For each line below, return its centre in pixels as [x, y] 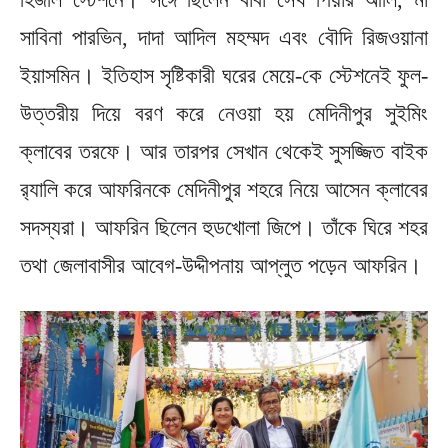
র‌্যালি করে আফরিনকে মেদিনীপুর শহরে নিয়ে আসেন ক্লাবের [224, 189]
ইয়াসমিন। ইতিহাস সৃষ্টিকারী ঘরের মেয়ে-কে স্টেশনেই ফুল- [224, 75]
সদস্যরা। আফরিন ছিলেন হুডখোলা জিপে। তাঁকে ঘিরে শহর [224, 227]
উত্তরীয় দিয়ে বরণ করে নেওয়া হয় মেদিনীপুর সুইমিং [224, 113]
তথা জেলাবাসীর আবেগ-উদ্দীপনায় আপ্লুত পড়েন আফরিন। [221, 265]
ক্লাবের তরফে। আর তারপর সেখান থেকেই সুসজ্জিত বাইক [224, 151]
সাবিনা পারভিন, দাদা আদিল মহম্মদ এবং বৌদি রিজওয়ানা [224, 37]
